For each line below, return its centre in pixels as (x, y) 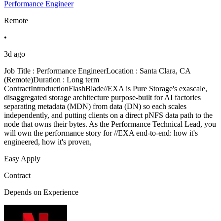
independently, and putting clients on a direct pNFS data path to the (108, 115)
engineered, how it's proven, (48, 142)
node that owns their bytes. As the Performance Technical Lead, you (110, 124)
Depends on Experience (41, 192)
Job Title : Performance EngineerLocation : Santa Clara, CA (97, 71)
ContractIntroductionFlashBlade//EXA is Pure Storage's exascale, (106, 89)
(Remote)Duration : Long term (52, 80)
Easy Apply (22, 159)
